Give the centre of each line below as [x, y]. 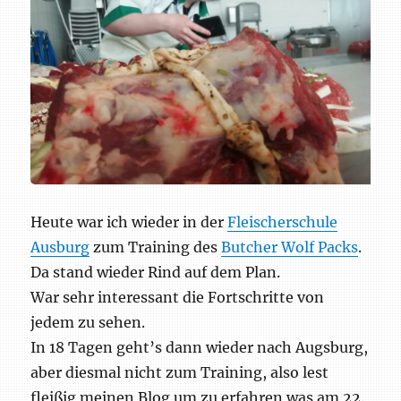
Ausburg [60, 247]
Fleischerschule [283, 222]
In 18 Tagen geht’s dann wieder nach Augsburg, [200, 347]
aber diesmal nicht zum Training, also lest [180, 372]
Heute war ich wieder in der [129, 222]
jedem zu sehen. [88, 322]
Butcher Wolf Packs [290, 247]
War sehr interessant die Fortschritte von [178, 297]
